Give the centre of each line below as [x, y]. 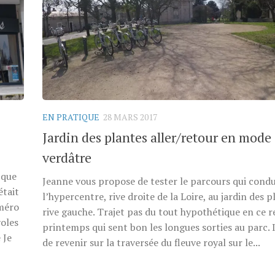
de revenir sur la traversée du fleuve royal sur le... [151, 242]
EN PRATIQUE [71, 117]
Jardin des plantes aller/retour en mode [157, 137]
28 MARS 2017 [130, 117]
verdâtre [67, 157]
